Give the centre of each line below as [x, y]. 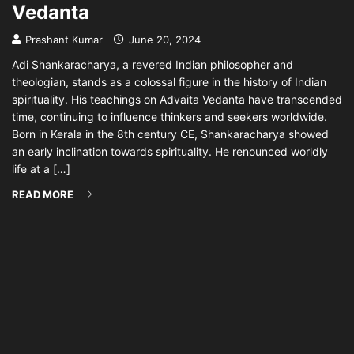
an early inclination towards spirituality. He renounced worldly [170, 151]
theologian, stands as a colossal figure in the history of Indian [169, 82]
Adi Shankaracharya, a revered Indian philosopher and [153, 64]
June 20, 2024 [163, 40]
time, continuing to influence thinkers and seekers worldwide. [169, 117]
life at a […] [41, 169]
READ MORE [43, 194]
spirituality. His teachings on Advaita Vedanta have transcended [177, 99]
